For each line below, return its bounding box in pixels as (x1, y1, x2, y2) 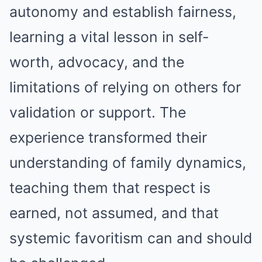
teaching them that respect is (9, 179, 211, 196)
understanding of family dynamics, (9, 154, 246, 171)
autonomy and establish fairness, (9, 3, 236, 20)
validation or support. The (9, 104, 186, 121)
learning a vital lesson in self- (9, 28, 209, 46)
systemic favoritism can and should (9, 229, 252, 247)
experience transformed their (9, 129, 207, 146)
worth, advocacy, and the (9, 53, 184, 71)
